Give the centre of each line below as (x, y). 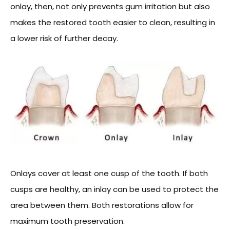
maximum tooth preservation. (68, 221)
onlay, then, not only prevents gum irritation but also (110, 6)
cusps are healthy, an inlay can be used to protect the (114, 189)
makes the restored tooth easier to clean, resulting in (113, 22)
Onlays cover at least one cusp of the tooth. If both (109, 174)
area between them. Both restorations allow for (102, 205)
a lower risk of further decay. (64, 38)
